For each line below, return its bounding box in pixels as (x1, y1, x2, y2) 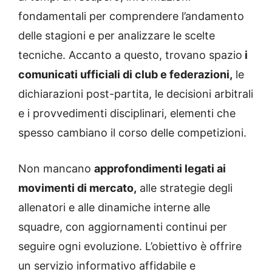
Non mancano (18, 162, 94, 175)
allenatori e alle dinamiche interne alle (18, 201, 210, 214)
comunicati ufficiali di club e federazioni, (18, 68, 233, 81)
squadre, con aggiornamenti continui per (18, 220, 227, 234)
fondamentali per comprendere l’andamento (18, 10, 244, 23)
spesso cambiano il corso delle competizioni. (18, 126, 246, 140)
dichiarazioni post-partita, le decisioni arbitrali (18, 87, 253, 101)
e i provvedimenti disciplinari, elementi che (18, 107, 236, 120)
